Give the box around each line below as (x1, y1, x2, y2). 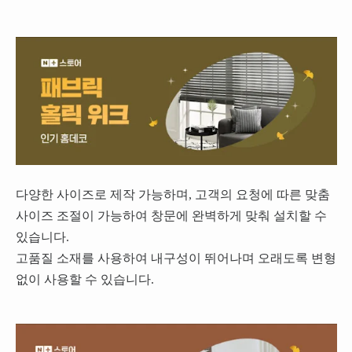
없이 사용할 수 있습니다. (15, 273, 154, 287)
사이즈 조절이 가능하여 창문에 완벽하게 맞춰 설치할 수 (15, 209, 327, 223)
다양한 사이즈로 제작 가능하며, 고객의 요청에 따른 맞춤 (15, 188, 330, 202)
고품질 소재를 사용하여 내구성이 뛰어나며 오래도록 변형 (15, 251, 336, 266)
